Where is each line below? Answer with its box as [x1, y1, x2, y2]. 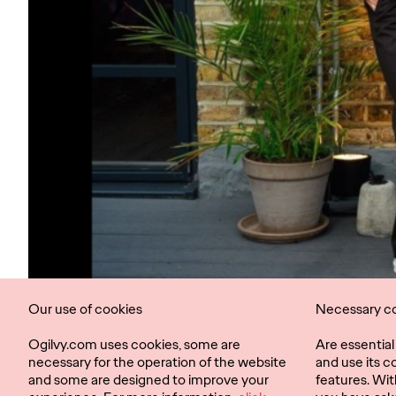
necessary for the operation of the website [28, 353, 286, 371]
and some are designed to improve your [28, 370, 269, 389]
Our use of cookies [28, 300, 142, 318]
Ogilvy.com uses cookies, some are [28, 335, 240, 354]
